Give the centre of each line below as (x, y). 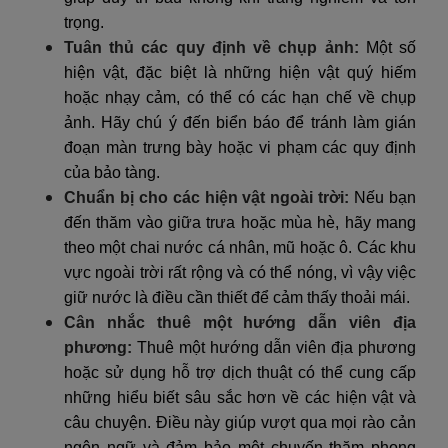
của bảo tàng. (112, 172)
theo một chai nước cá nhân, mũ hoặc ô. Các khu (240, 247)
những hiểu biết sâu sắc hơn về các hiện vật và (240, 397)
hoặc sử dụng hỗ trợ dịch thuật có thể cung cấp (240, 372)
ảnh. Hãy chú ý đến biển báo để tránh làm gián (240, 122)
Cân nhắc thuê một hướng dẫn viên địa (240, 322)
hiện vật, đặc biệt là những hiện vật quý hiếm (240, 72)
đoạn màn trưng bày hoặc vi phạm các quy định (240, 147)
